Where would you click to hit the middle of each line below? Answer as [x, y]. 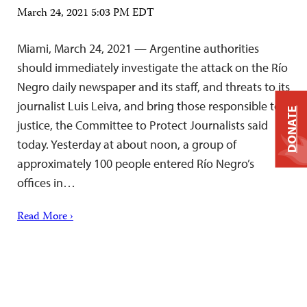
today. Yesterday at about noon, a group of [127, 144]
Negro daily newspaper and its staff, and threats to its [153, 86]
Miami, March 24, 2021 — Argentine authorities [138, 48]
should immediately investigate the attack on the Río [152, 67]
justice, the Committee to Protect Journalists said [143, 125]
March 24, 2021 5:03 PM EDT [86, 13]
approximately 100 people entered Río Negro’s [136, 163]
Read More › [45, 217]
